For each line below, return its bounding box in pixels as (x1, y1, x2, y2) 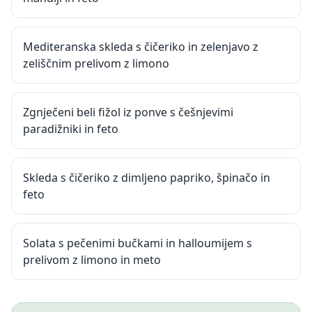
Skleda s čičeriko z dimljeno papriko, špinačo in (23, 170, 270, 185)
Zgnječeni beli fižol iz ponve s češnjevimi (23, 104, 233, 120)
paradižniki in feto (23, 121, 118, 136)
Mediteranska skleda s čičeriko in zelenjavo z (23, 39, 258, 54)
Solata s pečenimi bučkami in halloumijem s (23, 235, 252, 251)
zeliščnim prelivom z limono (23, 56, 169, 71)
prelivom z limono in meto (23, 252, 161, 267)
